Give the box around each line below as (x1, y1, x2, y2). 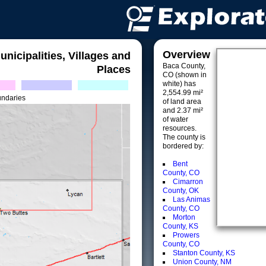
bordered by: (163, 142, 204, 150)
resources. (163, 124, 197, 132)
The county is (163, 133, 205, 141)
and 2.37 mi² (163, 106, 203, 115)
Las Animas (173, 195, 210, 204)
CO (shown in (163, 71, 207, 79)
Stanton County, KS (173, 249, 235, 257)
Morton (173, 213, 195, 221)
